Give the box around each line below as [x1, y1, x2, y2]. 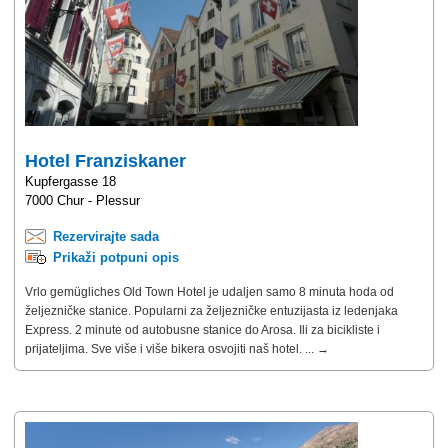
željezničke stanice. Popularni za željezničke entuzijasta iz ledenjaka [25, 303, 398, 318]
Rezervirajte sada [53, 228, 159, 244]
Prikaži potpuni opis [53, 249, 179, 265]
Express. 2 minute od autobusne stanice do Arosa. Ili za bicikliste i [25, 322, 380, 337]
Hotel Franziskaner [25, 150, 186, 171]
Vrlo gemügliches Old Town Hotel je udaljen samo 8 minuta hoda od [25, 284, 394, 299]
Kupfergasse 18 [25, 173, 116, 189]
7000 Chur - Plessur [25, 192, 140, 208]
